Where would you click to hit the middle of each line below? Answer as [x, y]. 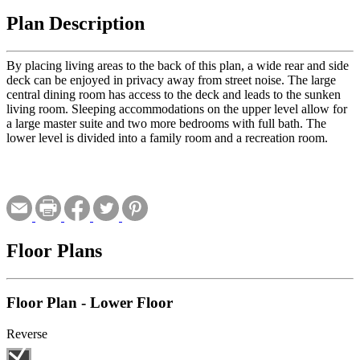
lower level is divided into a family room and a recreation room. [167, 137]
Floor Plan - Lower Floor [90, 303]
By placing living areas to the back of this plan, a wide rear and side [178, 65]
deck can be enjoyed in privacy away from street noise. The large [171, 80]
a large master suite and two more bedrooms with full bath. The [166, 123]
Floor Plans [54, 250]
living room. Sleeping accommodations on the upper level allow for [177, 108]
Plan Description [76, 23]
